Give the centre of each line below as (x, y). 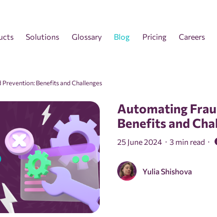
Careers (192, 36)
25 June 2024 (140, 142)
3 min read (187, 142)
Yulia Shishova (167, 171)
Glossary (86, 36)
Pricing (154, 36)
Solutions (43, 36)
